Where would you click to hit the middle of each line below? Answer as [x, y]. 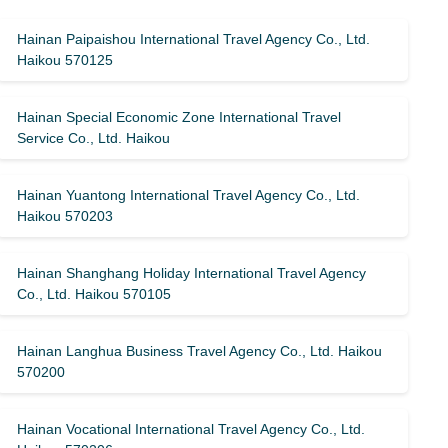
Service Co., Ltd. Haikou [94, 138]
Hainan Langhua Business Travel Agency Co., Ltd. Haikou [200, 351]
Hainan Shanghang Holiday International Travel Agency [192, 273]
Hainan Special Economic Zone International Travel [179, 117]
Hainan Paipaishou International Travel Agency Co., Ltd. [194, 39]
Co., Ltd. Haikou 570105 [94, 294]
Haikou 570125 [65, 60]
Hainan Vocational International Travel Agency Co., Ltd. [191, 429]
